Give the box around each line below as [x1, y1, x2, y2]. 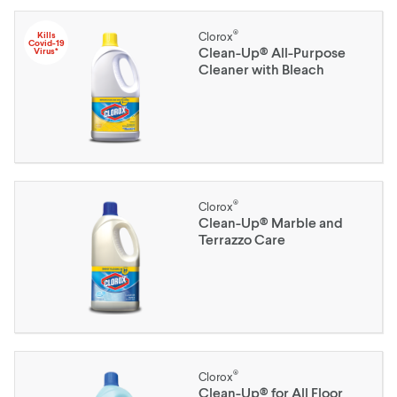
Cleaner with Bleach [198, 60, 324, 77]
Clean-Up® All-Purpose [198, 43, 346, 60]
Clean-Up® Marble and [198, 214, 343, 230]
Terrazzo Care [198, 230, 285, 247]
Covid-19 [27, 36, 65, 48]
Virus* [34, 44, 58, 56]
